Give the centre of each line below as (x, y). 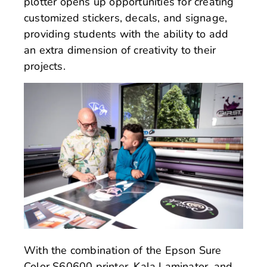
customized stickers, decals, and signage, (126, 18)
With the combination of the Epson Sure (123, 250)
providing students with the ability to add (126, 34)
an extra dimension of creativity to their (120, 50)
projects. (45, 66)
